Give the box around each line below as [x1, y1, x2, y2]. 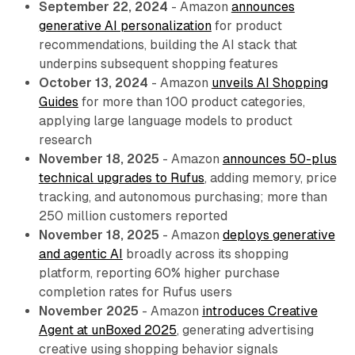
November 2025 [38, 303, 139, 319]
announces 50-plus [222, 151, 337, 167]
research [38, 132, 92, 148]
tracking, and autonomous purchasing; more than [38, 189, 327, 205]
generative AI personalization [38, 18, 212, 34]
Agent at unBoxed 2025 [38, 323, 177, 338]
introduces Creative [201, 303, 318, 319]
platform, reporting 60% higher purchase [38, 265, 280, 281]
